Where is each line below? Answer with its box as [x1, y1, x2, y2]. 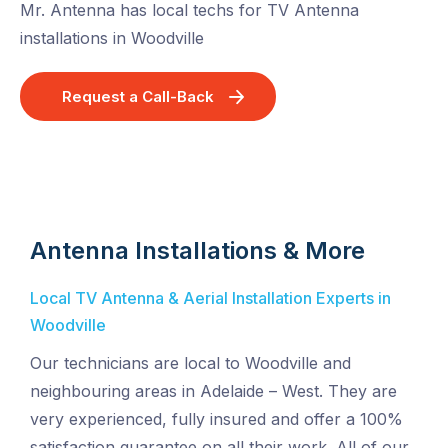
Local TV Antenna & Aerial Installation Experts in [30, 288, 391, 309]
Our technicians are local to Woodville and [30, 353, 351, 374]
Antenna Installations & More [30, 236, 365, 266]
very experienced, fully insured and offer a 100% [30, 409, 403, 430]
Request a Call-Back [62, 87, 214, 107]
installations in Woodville [20, 28, 204, 49]
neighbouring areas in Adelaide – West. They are [30, 381, 397, 402]
